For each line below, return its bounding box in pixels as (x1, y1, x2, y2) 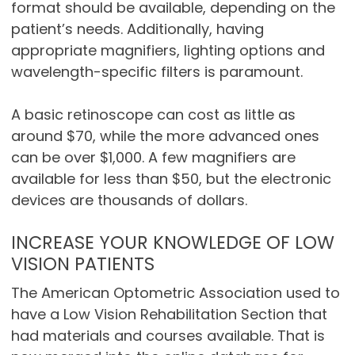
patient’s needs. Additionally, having (10, 19, 264, 40)
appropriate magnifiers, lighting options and (10, 40, 325, 61)
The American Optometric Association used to (10, 283, 340, 303)
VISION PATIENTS (10, 251, 155, 277)
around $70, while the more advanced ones (10, 126, 319, 147)
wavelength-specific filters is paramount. (10, 62, 303, 82)
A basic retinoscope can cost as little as (10, 105, 296, 125)
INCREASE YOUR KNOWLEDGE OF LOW (10, 230, 334, 256)
